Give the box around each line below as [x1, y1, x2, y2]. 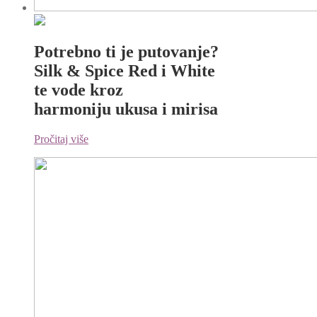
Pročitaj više [34, 132, 88, 145]
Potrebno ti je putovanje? [34, 42, 219, 61]
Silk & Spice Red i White [34, 61, 215, 80]
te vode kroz [34, 80, 123, 99]
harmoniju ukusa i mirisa [34, 99, 218, 118]
